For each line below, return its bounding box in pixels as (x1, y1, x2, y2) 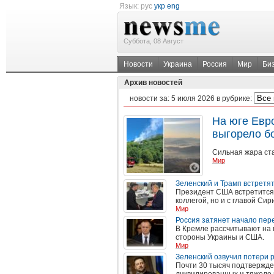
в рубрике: (215, 94, 254, 103)
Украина (163, 60, 192, 68)
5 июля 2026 (171, 94, 215, 103)
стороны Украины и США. (176, 233, 264, 242)
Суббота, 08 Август (124, 37, 183, 45)
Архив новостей (124, 78, 184, 87)
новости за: (130, 94, 171, 103)
